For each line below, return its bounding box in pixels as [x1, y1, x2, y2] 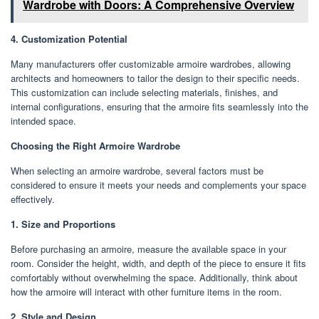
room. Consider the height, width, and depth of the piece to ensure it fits [11, 256, 306, 270]
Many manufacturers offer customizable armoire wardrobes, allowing [11, 56, 291, 70]
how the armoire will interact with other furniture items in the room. [11, 284, 282, 298]
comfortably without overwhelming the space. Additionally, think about [11, 270, 298, 284]
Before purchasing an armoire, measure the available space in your [11, 241, 286, 256]
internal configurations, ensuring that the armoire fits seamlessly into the [11, 99, 308, 113]
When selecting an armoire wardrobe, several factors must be [11, 163, 263, 177]
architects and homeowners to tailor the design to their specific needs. [11, 70, 300, 85]
